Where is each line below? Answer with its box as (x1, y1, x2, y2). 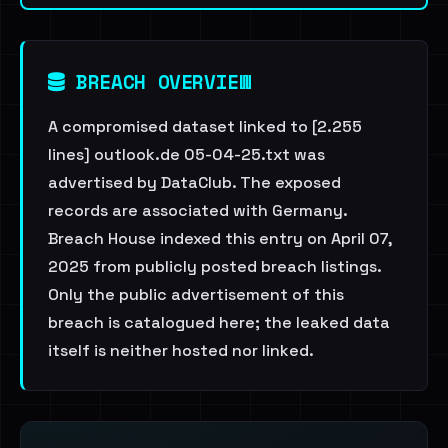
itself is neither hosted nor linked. (48, 340, 314, 361)
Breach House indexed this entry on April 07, (48, 228, 392, 249)
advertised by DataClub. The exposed (48, 172, 341, 193)
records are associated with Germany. (48, 200, 347, 221)
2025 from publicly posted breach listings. (48, 256, 381, 277)
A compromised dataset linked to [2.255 (48, 116, 362, 137)
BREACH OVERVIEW (64, 67, 251, 96)
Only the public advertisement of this (48, 284, 344, 305)
